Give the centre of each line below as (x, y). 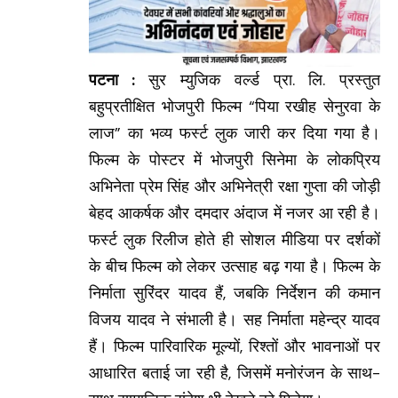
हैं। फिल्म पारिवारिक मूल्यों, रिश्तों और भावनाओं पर (235, 346)
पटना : (112, 80)
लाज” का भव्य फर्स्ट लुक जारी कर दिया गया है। (235, 133)
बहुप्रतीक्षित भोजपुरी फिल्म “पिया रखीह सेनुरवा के (235, 106)
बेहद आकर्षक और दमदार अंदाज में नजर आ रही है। (235, 213)
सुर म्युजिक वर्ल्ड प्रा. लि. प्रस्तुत (258, 80)
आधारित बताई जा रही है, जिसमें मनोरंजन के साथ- (235, 373)
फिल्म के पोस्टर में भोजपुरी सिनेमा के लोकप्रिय (235, 159)
